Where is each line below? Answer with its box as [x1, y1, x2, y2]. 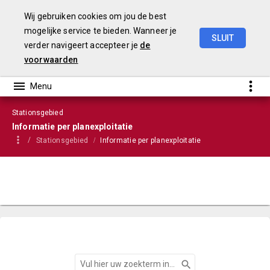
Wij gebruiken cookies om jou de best [24, 11, 167, 21]
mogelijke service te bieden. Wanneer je [24, 26, 177, 36]
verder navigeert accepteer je [24, 40, 140, 50]
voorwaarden [24, 55, 78, 64]
